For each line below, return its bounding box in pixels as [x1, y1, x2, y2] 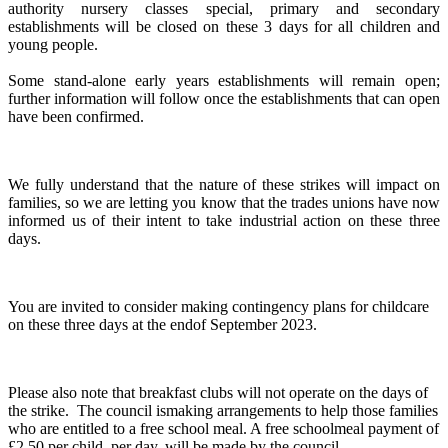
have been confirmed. [8, 107, 144, 125]
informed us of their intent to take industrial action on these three [8, 211, 440, 229]
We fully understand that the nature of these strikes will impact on [8, 175, 440, 193]
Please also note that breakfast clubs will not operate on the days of [8, 383, 428, 401]
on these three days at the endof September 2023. [8, 315, 321, 333]
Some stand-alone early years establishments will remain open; [8, 71, 440, 89]
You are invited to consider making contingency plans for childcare [8, 297, 429, 315]
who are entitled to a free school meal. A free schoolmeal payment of [8, 419, 439, 437]
